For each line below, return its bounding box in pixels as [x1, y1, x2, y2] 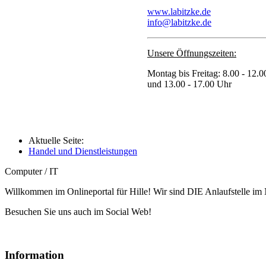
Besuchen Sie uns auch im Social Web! [5, 207, 151, 217]
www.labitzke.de [147, 7, 211, 17]
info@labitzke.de [147, 17, 211, 28]
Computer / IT [5, 166, 58, 177]
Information [5, 249, 64, 262]
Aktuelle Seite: [28, 135, 88, 146]
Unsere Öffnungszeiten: [147, 48, 236, 59]
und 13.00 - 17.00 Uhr [147, 79, 232, 90]
